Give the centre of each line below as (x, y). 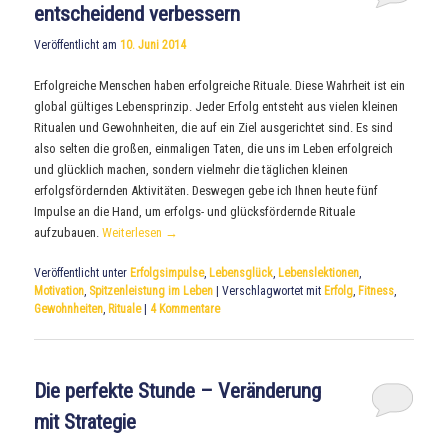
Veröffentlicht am (77, 44)
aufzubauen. (68, 232)
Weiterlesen (134, 232)
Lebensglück (241, 273)
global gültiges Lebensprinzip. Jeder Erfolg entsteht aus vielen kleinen (216, 106)
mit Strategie (85, 422)
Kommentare (188, 309)
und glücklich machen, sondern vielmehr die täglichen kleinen (191, 169)
